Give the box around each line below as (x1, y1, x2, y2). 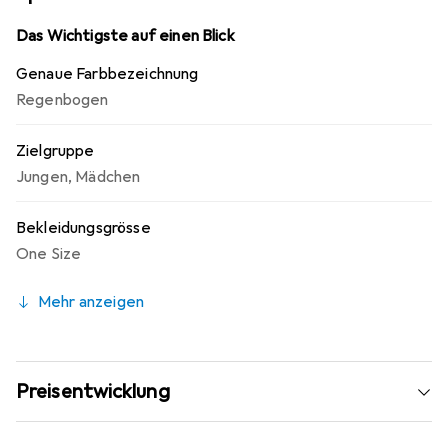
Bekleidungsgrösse (16, 218, 151, 238)
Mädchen (75, 167, 141, 187)
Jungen (16, 167, 68, 187)
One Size (16, 244, 82, 264)
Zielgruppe (16, 141, 95, 161)
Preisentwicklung (16, 379, 170, 404)
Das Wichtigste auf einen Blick (16, 26, 235, 46)
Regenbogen (16, 90, 109, 110)
